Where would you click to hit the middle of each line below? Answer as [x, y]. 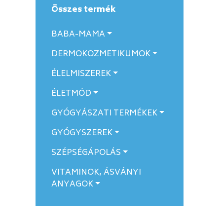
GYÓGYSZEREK [82, 133]
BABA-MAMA [78, 35]
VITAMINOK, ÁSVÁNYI [96, 173]
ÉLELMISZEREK [81, 74]
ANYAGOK [72, 184]
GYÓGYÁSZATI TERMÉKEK [104, 113]
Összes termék [84, 10]
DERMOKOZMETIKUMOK [101, 54]
